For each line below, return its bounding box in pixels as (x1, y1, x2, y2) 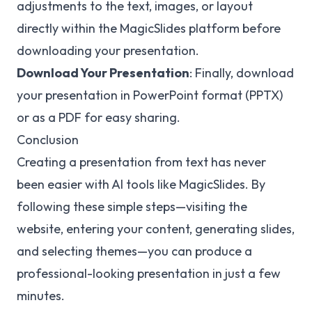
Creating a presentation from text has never (17, 154, 266, 170)
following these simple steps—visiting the (17, 198, 247, 214)
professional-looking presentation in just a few (17, 265, 281, 281)
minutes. (17, 288, 65, 304)
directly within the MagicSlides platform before (17, 20, 281, 36)
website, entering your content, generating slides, (17, 221, 295, 237)
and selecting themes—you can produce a (17, 243, 252, 259)
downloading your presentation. (17, 42, 199, 58)
